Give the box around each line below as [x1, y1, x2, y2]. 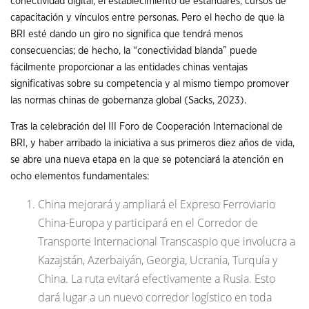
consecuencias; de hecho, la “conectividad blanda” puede [10, 45, 257, 56]
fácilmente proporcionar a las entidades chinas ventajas [10, 61, 248, 72]
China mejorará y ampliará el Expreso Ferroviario [38, 196, 275, 212]
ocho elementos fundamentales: [10, 171, 149, 182]
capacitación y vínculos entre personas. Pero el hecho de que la [10, 12, 284, 23]
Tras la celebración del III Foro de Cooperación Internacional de [10, 121, 283, 132]
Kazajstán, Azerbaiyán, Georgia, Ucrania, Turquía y [38, 252, 277, 268]
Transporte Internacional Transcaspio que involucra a [38, 233, 295, 249]
